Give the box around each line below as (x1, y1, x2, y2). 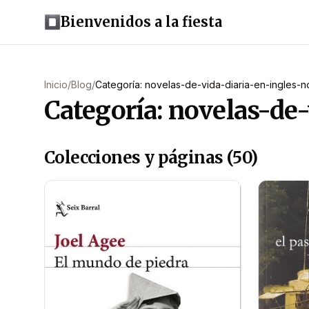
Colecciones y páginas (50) (44, 147, 258, 168)
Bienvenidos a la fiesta (61, 13, 222, 30)
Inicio (44, 79, 68, 90)
